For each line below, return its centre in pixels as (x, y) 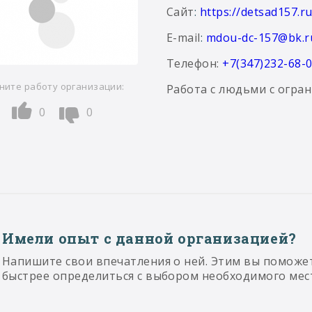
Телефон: (195, 63)
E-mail (184, 38)
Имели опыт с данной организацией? (149, 238)
